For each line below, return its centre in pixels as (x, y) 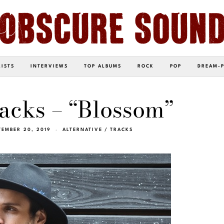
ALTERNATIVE (82, 129)
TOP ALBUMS (103, 66)
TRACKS (121, 129)
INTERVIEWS (49, 66)
